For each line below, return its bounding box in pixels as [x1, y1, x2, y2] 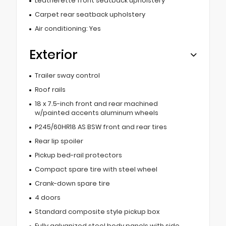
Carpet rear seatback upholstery [34, 10, 145, 19]
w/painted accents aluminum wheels [34, 108, 158, 117]
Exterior [29, 45, 78, 64]
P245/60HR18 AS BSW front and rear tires [34, 122, 167, 131]
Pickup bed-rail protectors [34, 150, 122, 159]
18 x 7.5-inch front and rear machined [34, 99, 158, 108]
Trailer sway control [34, 71, 100, 80]
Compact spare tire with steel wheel [34, 164, 157, 174]
